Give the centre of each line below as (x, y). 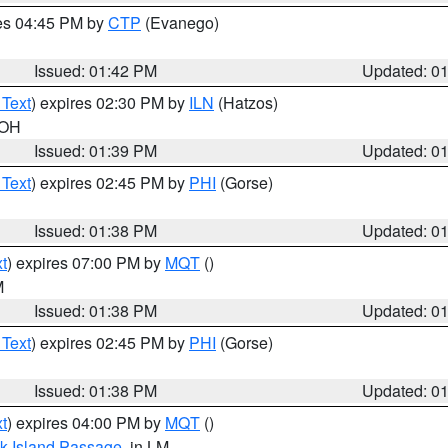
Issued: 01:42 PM (96, 70)
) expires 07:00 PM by (86, 262)
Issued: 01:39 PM (96, 150)
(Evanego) (180, 22)
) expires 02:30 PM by (110, 102)
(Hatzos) (246, 102)
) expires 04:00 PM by (86, 422)
